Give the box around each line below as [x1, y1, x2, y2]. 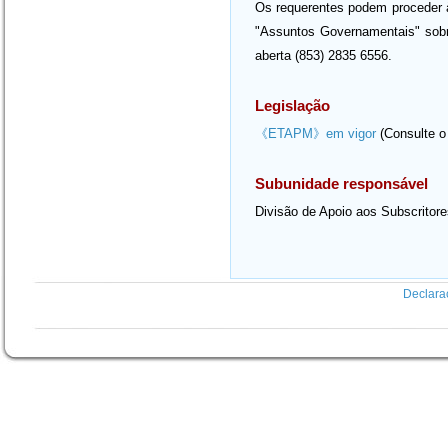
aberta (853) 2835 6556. [255, 48, 392, 63]
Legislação [255, 97, 330, 114]
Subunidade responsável [255, 175, 428, 192]
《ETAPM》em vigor [255, 126, 376, 141]
